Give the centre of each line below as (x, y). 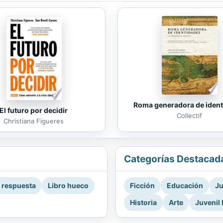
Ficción (142, 186)
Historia (143, 203)
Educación (185, 186)
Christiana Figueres (34, 121)
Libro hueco (68, 186)
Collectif (189, 116)
